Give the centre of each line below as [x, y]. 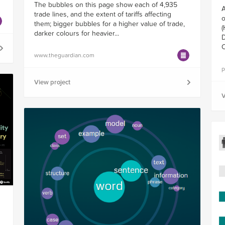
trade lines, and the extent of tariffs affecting [102, 14]
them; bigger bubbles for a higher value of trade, [109, 24]
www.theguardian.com [64, 55]
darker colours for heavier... [76, 33]
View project [52, 82]
